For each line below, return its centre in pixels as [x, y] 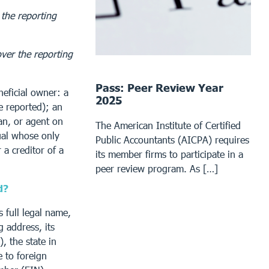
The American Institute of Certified [168, 125]
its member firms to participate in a [170, 154]
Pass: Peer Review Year [160, 87]
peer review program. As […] [157, 168]
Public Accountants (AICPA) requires [173, 139]
